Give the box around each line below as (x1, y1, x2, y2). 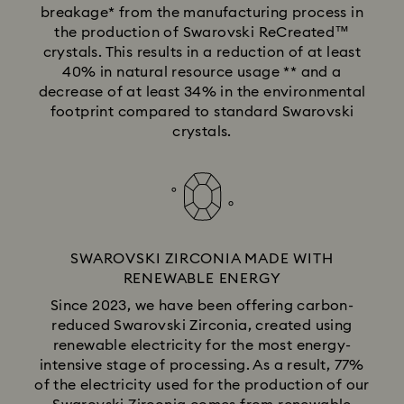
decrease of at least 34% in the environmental (38, 84, 366, 99)
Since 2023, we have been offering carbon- (50, 298, 354, 313)
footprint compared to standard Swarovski (50, 104, 354, 119)
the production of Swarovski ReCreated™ (54, 24, 350, 40)
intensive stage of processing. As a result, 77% (40, 357, 364, 372)
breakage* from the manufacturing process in (40, 5, 364, 20)
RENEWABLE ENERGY (123, 271, 281, 286)
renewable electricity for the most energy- (52, 337, 352, 353)
